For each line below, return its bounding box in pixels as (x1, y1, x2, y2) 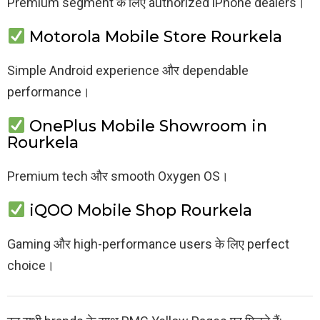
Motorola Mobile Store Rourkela (25, 26, 283, 46)
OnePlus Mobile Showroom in (25, 116, 268, 136)
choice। (7, 258, 54, 274)
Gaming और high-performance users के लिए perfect (7, 236, 289, 252)
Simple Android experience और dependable (7, 62, 249, 78)
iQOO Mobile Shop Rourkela (25, 201, 253, 221)
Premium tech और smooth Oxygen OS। (7, 169, 229, 184)
